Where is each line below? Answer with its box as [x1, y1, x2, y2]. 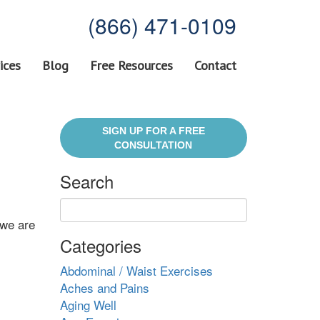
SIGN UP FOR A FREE [101, 125, 205, 136]
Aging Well [59, 296, 116, 314]
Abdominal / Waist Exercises [59, 261, 213, 279]
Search [59, 169, 114, 194]
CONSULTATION [114, 139, 193, 151]
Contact [194, 57, 236, 74]
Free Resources [90, 57, 173, 74]
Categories [59, 233, 141, 258]
